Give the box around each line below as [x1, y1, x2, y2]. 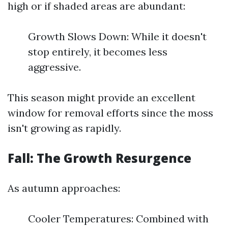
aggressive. [28, 61, 81, 73]
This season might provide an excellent [8, 91, 195, 104]
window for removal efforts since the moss [8, 106, 213, 119]
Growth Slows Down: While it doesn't [28, 30, 207, 43]
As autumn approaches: [8, 182, 120, 194]
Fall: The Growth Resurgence [8, 150, 191, 166]
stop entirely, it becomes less [28, 45, 167, 58]
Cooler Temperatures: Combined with [28, 212, 209, 225]
